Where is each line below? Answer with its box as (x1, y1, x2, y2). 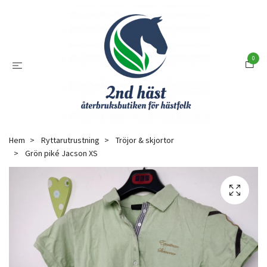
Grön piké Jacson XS (23, 148, 98, 159)
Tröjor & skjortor (116, 135, 174, 145)
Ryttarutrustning (41, 135, 100, 145)
